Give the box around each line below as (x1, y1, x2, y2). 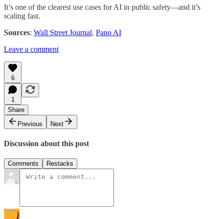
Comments (8, 160, 39, 168)
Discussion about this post (4, 139, 89, 148)
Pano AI (96, 28, 121, 37)
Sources (4, 28, 30, 37)
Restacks (46, 160, 73, 168)
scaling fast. (4, 11, 40, 20)
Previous (18, 120, 43, 128)
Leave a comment (4, 44, 59, 53)
